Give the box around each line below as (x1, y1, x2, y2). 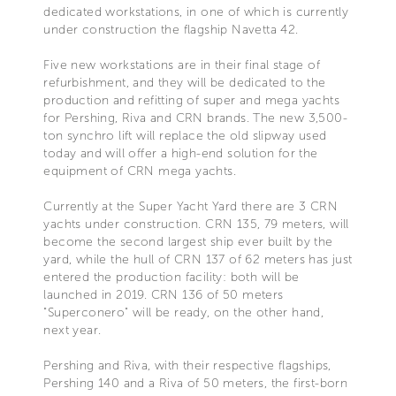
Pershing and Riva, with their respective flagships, (43, 357, 331, 373)
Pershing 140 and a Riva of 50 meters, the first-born (43, 375, 348, 391)
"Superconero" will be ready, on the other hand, (43, 304, 324, 320)
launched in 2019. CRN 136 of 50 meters (43, 286, 284, 302)
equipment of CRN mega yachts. (43, 163, 236, 179)
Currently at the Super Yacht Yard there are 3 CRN (43, 198, 338, 214)
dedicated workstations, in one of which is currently (43, 4, 349, 19)
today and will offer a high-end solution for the (43, 145, 318, 161)
